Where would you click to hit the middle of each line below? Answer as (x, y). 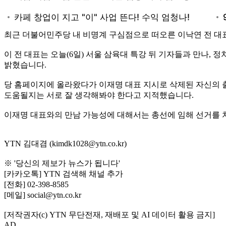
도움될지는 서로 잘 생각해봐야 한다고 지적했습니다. (99, 95)
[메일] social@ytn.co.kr (43, 195)
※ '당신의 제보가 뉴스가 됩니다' (62, 163)
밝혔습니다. (25, 65)
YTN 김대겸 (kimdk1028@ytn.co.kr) (65, 143)
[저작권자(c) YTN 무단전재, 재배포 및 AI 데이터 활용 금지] (109, 214)
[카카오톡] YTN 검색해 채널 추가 (64, 174)
